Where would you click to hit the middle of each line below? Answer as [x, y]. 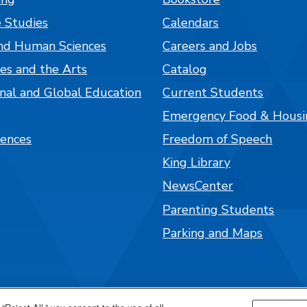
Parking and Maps [213, 233]
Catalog [185, 69]
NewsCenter [198, 186]
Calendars [191, 22]
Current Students [213, 93]
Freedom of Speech [218, 139]
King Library [197, 163]
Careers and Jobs [210, 46]
